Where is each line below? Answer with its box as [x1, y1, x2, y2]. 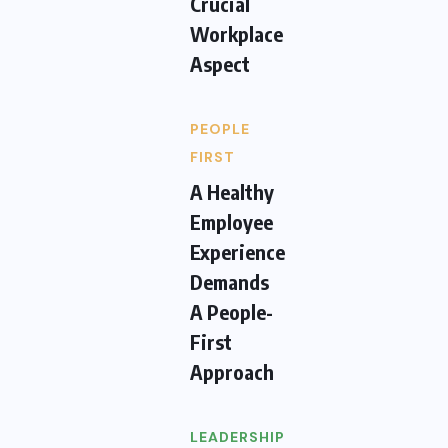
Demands [190, 269, 269, 295]
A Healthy [190, 179, 274, 205]
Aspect [190, 51, 250, 77]
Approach [190, 359, 274, 385]
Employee [190, 209, 273, 235]
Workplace [190, 21, 283, 47]
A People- [190, 299, 273, 325]
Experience [190, 239, 285, 265]
